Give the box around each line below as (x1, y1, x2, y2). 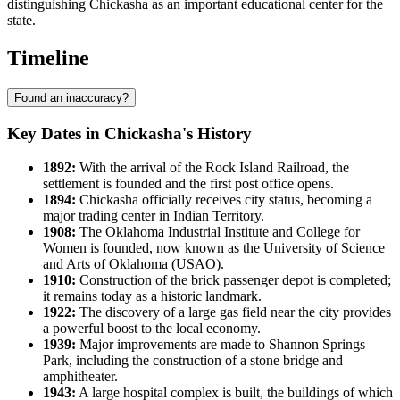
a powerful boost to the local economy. (43, 321, 261, 337)
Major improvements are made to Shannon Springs (76, 337, 365, 353)
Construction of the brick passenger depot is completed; (76, 272, 391, 288)
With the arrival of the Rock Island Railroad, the (76, 160, 349, 176)
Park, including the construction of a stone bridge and (43, 353, 343, 369)
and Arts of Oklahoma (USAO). (43, 256, 224, 272)
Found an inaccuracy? (14, 91, 129, 104)
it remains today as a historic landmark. (43, 288, 262, 304)
